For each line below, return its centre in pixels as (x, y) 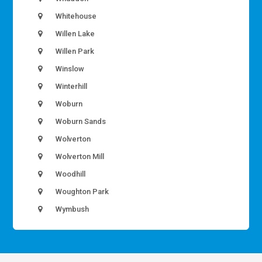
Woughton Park (82, 192)
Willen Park (74, 51)
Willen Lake (75, 34)
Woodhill (70, 174)
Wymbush (72, 209)
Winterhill (71, 87)
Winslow (69, 69)
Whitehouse (75, 16)
